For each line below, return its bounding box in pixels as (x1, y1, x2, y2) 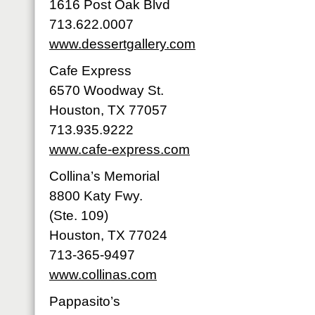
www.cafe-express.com (49, 142, 190, 157)
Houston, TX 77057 (49, 103, 167, 117)
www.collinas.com (49, 267, 157, 282)
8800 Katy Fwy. (49, 188, 143, 203)
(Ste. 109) (49, 208, 108, 223)
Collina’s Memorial (49, 169, 160, 184)
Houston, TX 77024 (49, 228, 167, 243)
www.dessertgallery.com (49, 37, 195, 51)
